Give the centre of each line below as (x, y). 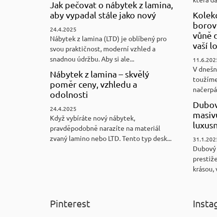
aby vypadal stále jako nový (103, 15)
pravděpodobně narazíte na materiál (105, 128)
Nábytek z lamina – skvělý (100, 74)
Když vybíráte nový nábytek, (93, 117)
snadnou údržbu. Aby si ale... (92, 58)
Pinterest (70, 203)
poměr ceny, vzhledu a (93, 84)
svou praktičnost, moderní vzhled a (103, 48)
